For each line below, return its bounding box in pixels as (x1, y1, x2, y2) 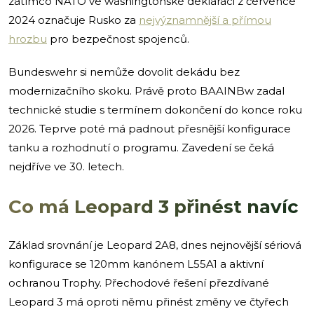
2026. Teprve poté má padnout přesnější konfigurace (8, 121, 291, 135)
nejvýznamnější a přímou (139, 13, 271, 27)
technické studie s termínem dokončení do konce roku (8, 102, 302, 116)
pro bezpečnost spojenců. (47, 32, 189, 46)
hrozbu (8, 32, 47, 46)
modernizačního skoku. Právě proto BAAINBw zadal (8, 83, 285, 97)
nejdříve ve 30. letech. (8, 159, 124, 173)
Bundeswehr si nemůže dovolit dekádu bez (8, 64, 240, 78)
